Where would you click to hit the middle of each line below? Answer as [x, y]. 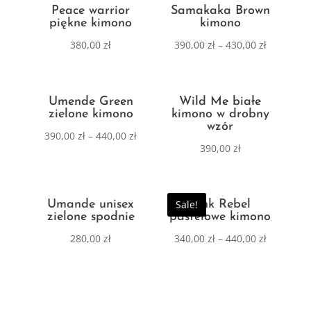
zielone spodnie [91, 217]
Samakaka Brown [220, 11]
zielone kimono [91, 114]
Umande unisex [91, 204]
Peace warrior [91, 11]
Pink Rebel [220, 204]
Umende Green [91, 101]
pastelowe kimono [220, 217]
